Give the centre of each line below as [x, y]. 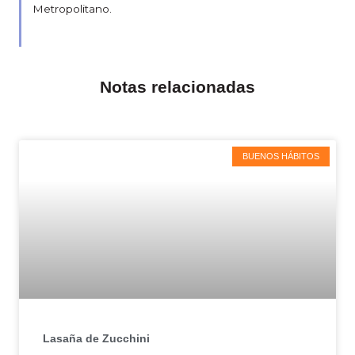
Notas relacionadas [177, 87]
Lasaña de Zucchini [96, 339]
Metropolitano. [72, 8]
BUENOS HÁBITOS [281, 156]
